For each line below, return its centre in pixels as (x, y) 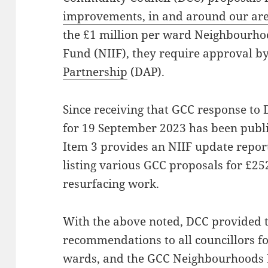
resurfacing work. (111, 184)
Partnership (95, 72)
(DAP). (146, 72)
